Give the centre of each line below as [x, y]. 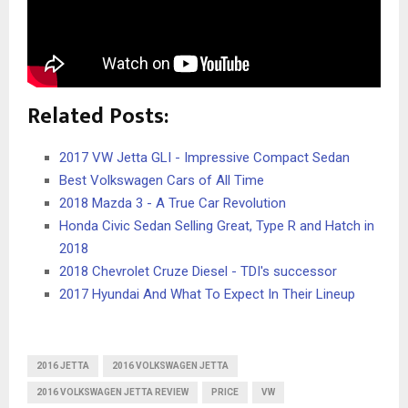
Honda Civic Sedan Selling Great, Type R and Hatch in [217, 225]
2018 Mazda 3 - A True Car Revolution [173, 203]
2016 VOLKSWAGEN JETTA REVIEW [112, 392]
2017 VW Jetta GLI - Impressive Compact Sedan [204, 157]
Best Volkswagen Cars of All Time [162, 180]
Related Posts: [98, 116]
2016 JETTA [63, 365]
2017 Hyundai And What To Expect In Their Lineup [207, 294]
